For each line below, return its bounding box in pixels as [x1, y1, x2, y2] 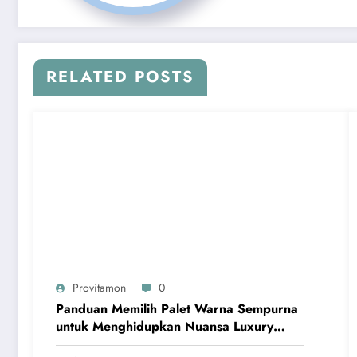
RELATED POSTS [46, 65, 194, 88]
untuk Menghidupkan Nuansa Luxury [56, 316, 273, 335]
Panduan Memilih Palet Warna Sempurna [56, 299, 298, 318]
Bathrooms [56, 334, 119, 353]
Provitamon [73, 279, 126, 296]
